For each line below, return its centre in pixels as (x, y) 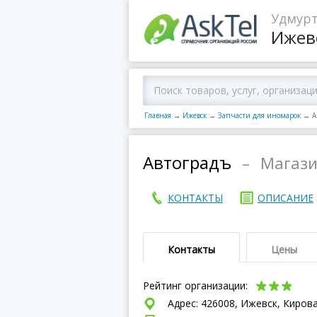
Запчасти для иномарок (259, 115)
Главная (158, 115)
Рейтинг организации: (197, 286)
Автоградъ (187, 162)
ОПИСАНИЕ (286, 198)
